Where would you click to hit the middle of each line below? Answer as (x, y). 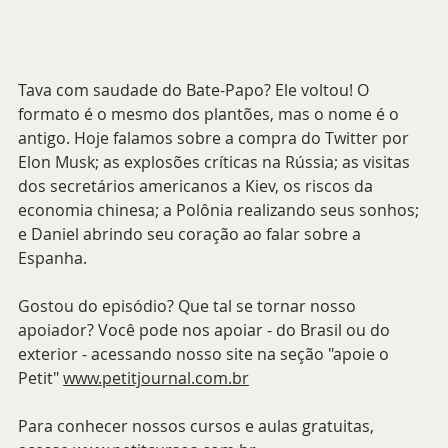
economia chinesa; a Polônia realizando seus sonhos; (220, 209)
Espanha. (52, 257)
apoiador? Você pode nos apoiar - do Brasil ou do (206, 329)
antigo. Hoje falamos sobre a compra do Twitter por (215, 137)
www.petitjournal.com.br (156, 377)
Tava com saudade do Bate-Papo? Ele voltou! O (195, 89)
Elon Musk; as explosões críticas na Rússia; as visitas (216, 161)
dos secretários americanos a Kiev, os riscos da (197, 185)
